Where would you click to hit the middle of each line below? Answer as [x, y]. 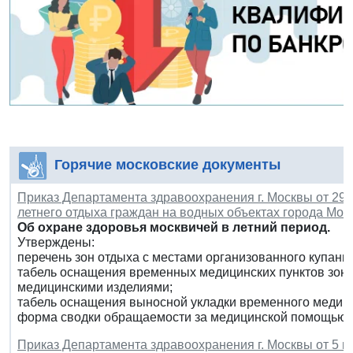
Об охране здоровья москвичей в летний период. [174, 227]
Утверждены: [56, 242]
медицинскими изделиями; [95, 287]
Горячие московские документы [167, 164]
